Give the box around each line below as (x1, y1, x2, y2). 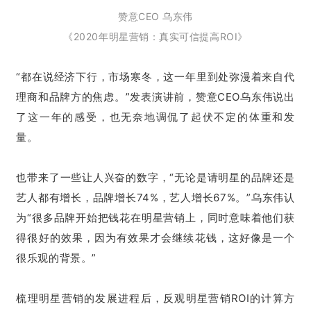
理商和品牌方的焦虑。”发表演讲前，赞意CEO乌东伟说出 (16, 90, 295, 103)
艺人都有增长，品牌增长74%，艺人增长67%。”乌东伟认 (16, 190, 295, 204)
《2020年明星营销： (63, 30, 160, 42)
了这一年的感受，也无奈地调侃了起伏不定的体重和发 (16, 110, 295, 124)
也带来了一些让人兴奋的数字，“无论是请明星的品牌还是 (16, 170, 295, 184)
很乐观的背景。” (16, 251, 96, 264)
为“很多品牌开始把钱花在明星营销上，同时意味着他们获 (16, 210, 295, 224)
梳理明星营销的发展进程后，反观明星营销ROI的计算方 (16, 291, 295, 305)
